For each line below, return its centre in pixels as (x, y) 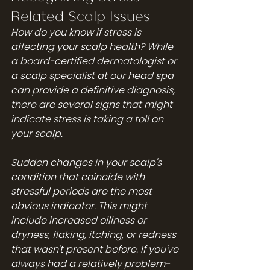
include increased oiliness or (80, 220)
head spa (151, 75)
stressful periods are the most (83, 191)
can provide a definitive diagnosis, (94, 90)
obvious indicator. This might (80, 206)
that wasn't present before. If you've (96, 249)
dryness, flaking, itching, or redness (95, 234)
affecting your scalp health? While (93, 46)
